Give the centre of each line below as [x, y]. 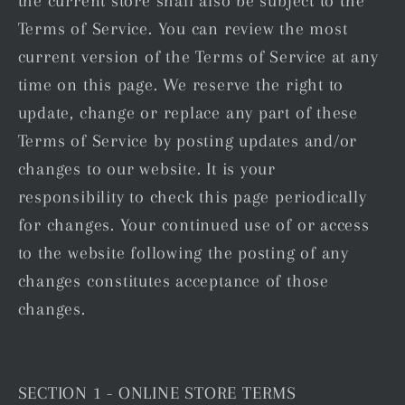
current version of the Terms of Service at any [198, 56]
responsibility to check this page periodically [192, 196]
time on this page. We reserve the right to [181, 84]
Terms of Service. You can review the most [183, 28]
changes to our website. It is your [147, 168]
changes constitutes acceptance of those [173, 280]
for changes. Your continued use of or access [193, 224]
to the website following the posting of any [184, 252]
